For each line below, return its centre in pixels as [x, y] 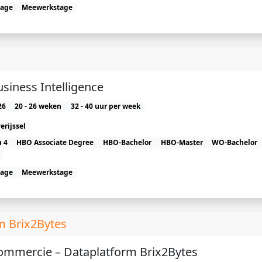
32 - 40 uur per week [105, 106]
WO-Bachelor [235, 143]
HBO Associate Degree [55, 143]
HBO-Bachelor [127, 143]
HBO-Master [182, 143]
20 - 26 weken [38, 106]
